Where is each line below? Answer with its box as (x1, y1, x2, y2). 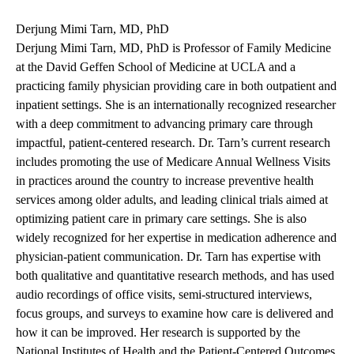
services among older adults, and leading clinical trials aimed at (16, 193, 328, 207)
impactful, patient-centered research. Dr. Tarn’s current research (16, 136, 330, 150)
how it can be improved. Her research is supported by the (16, 326, 300, 340)
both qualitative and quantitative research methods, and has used (16, 269, 334, 283)
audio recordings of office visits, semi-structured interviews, (16, 288, 312, 302)
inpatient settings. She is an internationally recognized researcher (16, 98, 336, 112)
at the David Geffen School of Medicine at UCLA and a (16, 60, 296, 74)
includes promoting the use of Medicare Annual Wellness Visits (16, 155, 330, 169)
